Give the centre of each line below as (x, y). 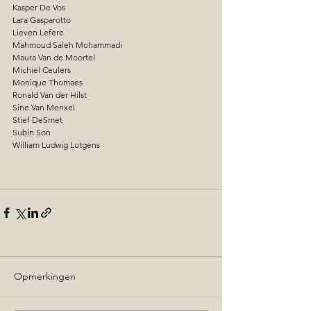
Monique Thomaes (48, 83)
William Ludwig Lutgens (56, 145)
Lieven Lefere (38, 33)
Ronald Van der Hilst (50, 95)
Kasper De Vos (39, 8)
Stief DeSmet (37, 120)
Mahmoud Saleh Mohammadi (67, 45)
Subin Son (33, 133)
